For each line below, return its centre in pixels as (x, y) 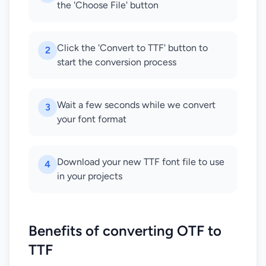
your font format (92, 119)
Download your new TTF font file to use (141, 162)
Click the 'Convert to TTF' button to (132, 48)
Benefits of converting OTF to (125, 231)
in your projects (90, 176)
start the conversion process (117, 62)
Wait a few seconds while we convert (136, 105)
